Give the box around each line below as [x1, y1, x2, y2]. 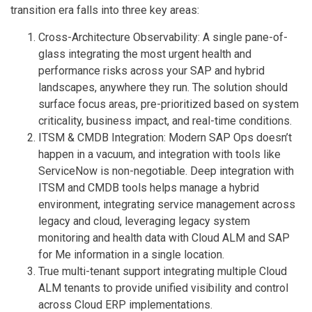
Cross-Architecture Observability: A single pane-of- [38, 31, 288, 45]
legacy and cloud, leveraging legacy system [38, 214, 250, 228]
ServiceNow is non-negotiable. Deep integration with [38, 164, 294, 178]
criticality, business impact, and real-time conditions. [38, 114, 292, 128]
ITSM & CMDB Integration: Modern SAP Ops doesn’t [38, 131, 292, 145]
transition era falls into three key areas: [10, 3, 199, 17]
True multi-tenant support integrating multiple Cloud [38, 265, 287, 279]
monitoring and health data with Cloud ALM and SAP [38, 231, 290, 245]
